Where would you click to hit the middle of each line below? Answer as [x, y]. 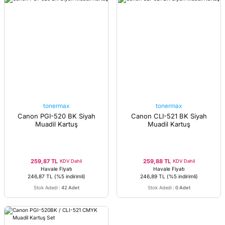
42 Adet [70, 188]
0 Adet [183, 188]
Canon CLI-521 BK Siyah [169, 116]
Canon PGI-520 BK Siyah [56, 116]
